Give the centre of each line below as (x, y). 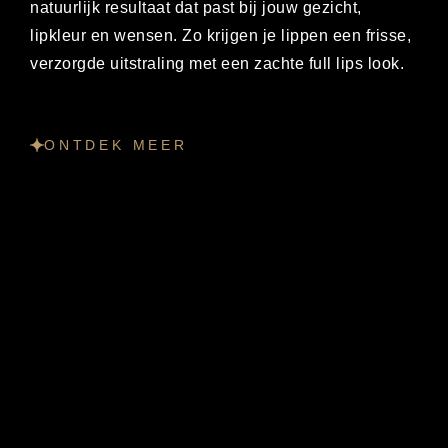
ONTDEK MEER (116, 145)
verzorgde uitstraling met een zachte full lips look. (217, 63)
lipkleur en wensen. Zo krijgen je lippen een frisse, (220, 35)
